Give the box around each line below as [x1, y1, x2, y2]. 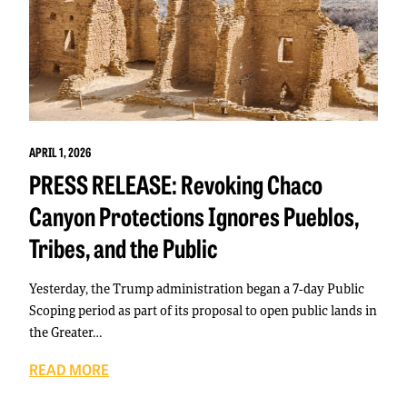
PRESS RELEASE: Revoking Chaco [29, 166, 323, 202]
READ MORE [29, 359, 109, 380]
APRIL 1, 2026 [29, 143, 91, 162]
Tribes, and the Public [29, 230, 217, 265]
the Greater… [29, 323, 102, 342]
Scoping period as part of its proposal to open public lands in [29, 302, 377, 320]
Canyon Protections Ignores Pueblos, [29, 198, 359, 233]
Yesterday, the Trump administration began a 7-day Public [29, 280, 364, 298]
